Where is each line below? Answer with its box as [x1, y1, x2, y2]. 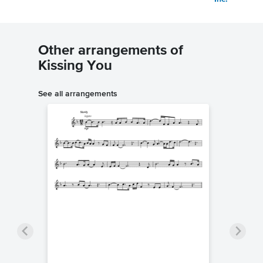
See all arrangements [38, 89, 117, 99]
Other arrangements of [38, 43, 183, 58]
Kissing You [38, 59, 112, 73]
